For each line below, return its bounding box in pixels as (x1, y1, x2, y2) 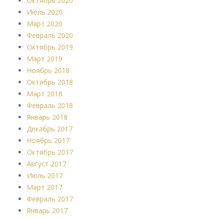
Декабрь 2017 (27, 124, 73, 134)
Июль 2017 (27, 171, 63, 181)
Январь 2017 (27, 206, 68, 216)
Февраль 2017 (27, 194, 73, 204)
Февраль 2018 (27, 101, 73, 110)
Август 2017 (27, 159, 66, 169)
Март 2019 (27, 54, 62, 64)
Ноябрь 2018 (27, 66, 70, 75)
